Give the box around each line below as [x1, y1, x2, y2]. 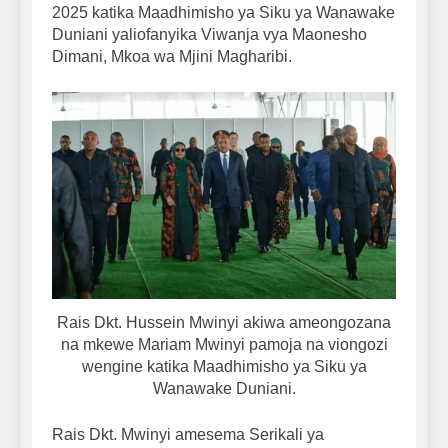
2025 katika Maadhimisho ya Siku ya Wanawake [52, 4, 395, 22]
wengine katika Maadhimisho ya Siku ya [81, 358, 367, 376]
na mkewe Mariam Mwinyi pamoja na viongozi [60, 336, 388, 354]
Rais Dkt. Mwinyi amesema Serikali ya [52, 426, 324, 444]
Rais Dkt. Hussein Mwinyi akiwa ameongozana [57, 314, 391, 332]
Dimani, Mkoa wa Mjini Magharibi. [52, 48, 292, 66]
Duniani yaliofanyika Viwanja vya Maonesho [52, 26, 367, 44]
